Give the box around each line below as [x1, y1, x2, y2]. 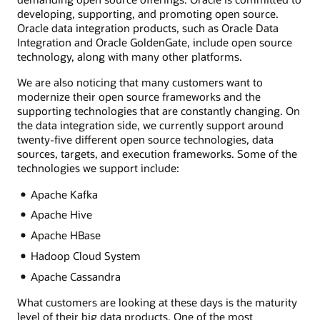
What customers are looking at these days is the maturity [17, 295, 297, 310]
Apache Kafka [30, 186, 98, 201]
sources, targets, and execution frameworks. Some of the [17, 146, 297, 161]
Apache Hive [30, 207, 92, 222]
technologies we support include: [17, 161, 179, 176]
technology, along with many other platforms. [17, 49, 242, 64]
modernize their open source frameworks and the [17, 89, 261, 104]
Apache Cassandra [30, 269, 121, 284]
